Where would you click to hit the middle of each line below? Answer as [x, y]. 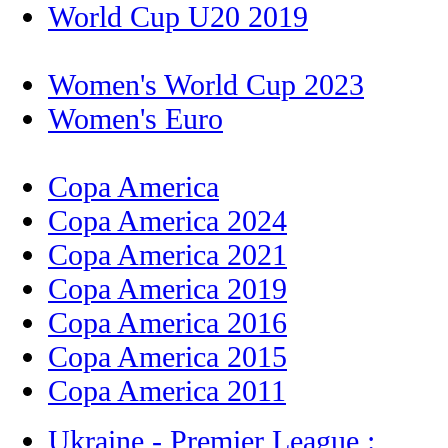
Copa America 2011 [167, 391]
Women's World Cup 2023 [206, 85]
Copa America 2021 [167, 255]
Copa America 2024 [167, 221]
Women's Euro [135, 119]
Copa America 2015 [167, 357]
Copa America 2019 [167, 289]
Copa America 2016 [167, 323]
